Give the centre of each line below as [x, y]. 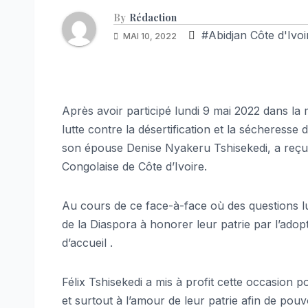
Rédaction [153, 17]
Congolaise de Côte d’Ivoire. [134, 166]
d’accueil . [87, 242]
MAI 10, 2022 [150, 36]
